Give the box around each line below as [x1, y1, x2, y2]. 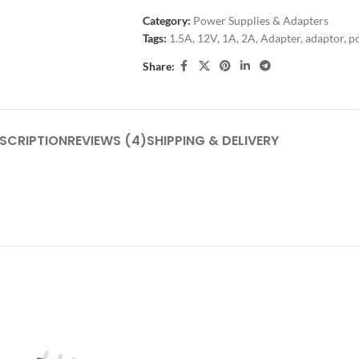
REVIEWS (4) [67, 131, 147, 151]
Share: [142, 58, 175, 73]
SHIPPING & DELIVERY [146, 131, 279, 151]
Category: [142, 14, 191, 28]
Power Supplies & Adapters [192, 14, 329, 28]
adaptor [305, 31, 344, 46]
